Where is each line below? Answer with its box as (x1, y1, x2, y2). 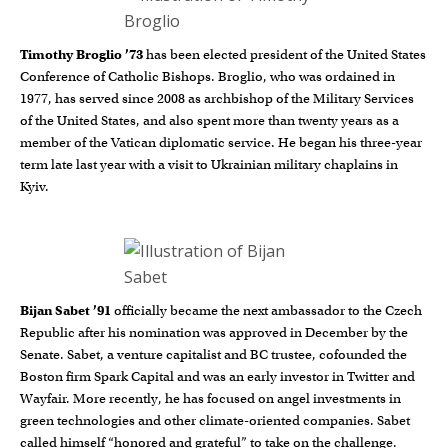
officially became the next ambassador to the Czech (114, 301, 422, 319)
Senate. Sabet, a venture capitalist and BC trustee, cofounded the (20, 345, 407, 363)
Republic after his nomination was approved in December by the (20, 323, 408, 341)
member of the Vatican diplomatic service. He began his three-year (20, 133, 422, 151)
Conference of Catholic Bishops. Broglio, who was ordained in (20, 67, 395, 85)
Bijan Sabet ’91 (20, 301, 114, 319)
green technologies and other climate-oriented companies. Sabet (20, 411, 410, 429)
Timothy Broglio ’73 (20, 45, 143, 63)
